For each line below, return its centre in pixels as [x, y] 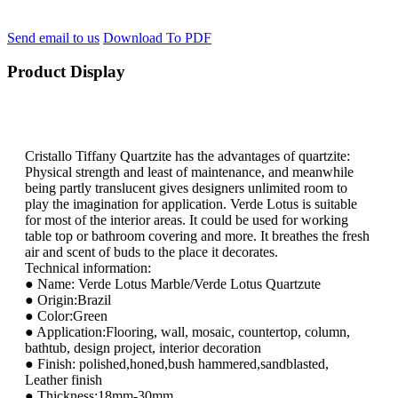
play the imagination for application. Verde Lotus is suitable [191, 204]
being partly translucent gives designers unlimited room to [186, 188]
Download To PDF [157, 37]
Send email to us [53, 37]
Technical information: [88, 268]
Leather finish [64, 380]
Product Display [66, 72]
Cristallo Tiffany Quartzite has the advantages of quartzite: [187, 156]
